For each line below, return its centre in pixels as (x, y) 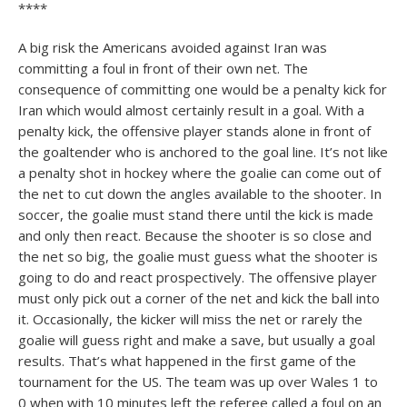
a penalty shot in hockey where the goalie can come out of (199, 173)
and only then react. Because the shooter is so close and (195, 235)
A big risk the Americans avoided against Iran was (173, 47)
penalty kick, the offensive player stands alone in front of (194, 131)
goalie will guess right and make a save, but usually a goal (197, 340)
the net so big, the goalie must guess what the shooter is (198, 256)
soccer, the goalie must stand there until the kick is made (196, 214)
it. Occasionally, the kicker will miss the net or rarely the (190, 319)
